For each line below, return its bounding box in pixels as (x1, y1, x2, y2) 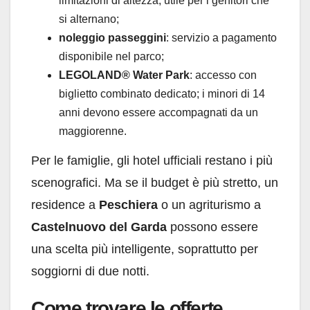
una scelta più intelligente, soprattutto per (31, 241, 258, 256)
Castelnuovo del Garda (31, 219, 167, 234)
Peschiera (99, 197, 158, 212)
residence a (31, 197, 99, 212)
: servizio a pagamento (166, 31, 277, 44)
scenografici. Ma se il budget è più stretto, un (31, 175, 278, 190)
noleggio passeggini (59, 31, 166, 44)
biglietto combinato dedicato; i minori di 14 (59, 87, 265, 100)
